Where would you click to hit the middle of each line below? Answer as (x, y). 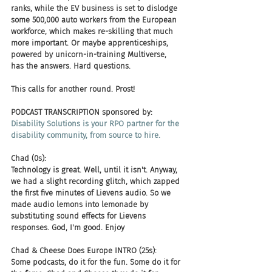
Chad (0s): (29, 158)
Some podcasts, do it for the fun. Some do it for (97, 262)
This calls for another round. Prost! (73, 89)
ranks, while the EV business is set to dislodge (95, 8)
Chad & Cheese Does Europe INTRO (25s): (84, 250)
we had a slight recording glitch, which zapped (97, 181)
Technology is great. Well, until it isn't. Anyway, (95, 170)
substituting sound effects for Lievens (80, 216)
